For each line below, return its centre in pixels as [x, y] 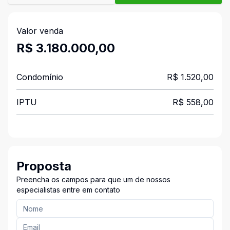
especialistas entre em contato [68, 190]
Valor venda [40, 31]
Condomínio [40, 77]
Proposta [44, 166]
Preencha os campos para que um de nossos [93, 179]
